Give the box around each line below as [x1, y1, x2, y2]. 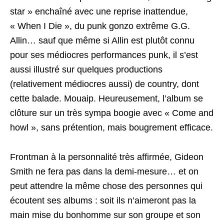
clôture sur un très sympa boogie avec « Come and [10, 108, 213, 118]
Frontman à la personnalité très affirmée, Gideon [10, 152, 203, 162]
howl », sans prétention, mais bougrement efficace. [10, 122, 213, 132]
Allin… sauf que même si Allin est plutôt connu [10, 35, 194, 45]
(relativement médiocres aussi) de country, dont [10, 79, 199, 89]
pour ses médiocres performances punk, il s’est [10, 50, 198, 60]
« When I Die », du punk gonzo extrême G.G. [10, 21, 190, 31]
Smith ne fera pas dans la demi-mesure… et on [10, 166, 198, 176]
